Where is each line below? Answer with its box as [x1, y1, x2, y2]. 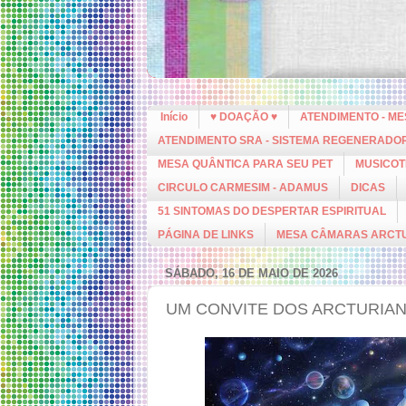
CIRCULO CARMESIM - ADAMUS [158, 181, 328, 194]
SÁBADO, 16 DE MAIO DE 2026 [165, 266, 338, 280]
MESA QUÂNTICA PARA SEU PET [158, 158, 333, 170]
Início [160, 111, 188, 123]
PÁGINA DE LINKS [158, 228, 254, 241]
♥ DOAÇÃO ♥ [210, 111, 277, 123]
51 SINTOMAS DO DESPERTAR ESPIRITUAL [158, 205, 386, 217]
